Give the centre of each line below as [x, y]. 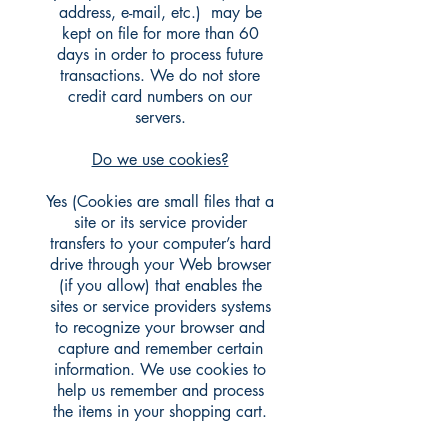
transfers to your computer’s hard [160, 244]
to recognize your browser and [160, 328]
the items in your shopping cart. [160, 412]
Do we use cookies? [160, 160]
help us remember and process [160, 391]
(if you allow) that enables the [160, 286]
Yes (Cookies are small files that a [160, 202]
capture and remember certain [160, 349]
